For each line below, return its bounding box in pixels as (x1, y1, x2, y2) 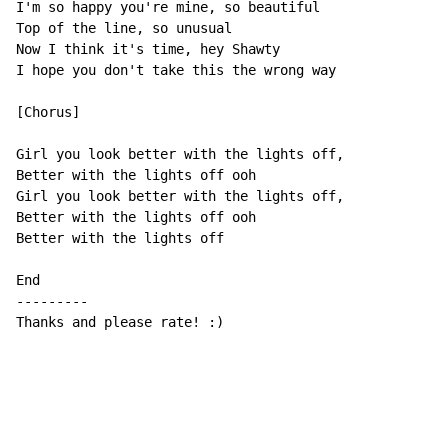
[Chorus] (16, 104, 80, 121)
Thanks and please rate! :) (16, 314, 224, 331)
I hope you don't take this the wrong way (16, 62, 336, 79)
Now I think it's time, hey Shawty (16, 41, 280, 58)
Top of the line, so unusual (16, 20, 232, 37)
